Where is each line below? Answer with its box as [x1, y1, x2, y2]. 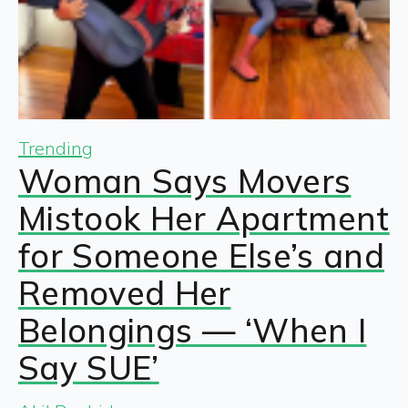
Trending [18, 137, 93, 160]
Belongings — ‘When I [18, 310, 367, 352]
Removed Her [18, 272, 231, 314]
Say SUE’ [18, 347, 159, 389]
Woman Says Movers [18, 160, 352, 202]
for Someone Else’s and [18, 235, 385, 277]
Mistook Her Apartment [18, 198, 390, 240]
